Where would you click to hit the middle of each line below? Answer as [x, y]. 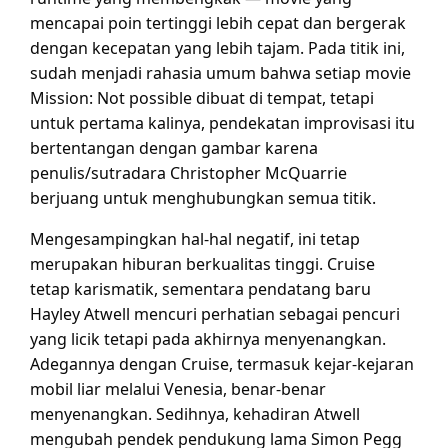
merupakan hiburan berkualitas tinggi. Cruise [202, 263]
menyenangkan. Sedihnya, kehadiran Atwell [195, 413]
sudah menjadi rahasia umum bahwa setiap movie [220, 72]
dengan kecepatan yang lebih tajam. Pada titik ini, [217, 47]
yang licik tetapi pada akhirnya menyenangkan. [208, 338]
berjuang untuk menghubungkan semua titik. [203, 197]
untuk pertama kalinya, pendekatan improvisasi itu [222, 122]
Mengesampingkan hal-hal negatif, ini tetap [195, 238]
